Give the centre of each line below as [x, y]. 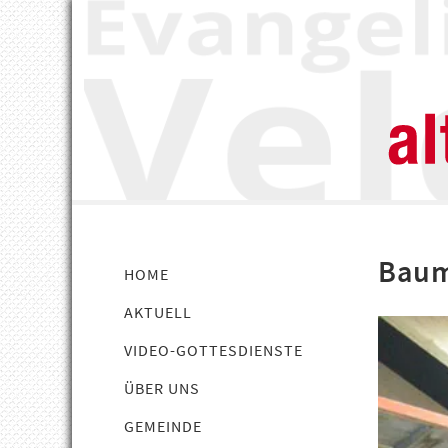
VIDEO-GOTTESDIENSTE [213, 350]
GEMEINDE [163, 426]
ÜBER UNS [162, 388]
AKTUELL [158, 312]
